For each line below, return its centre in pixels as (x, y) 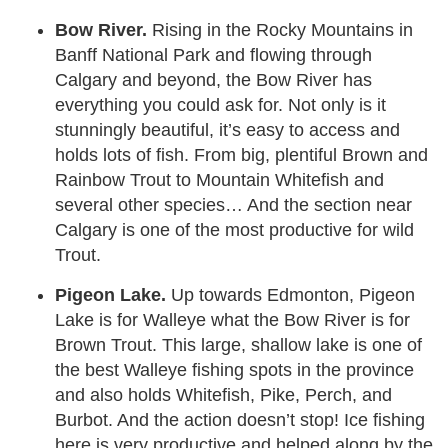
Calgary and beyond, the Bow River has (213, 80)
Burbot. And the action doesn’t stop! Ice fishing (240, 420)
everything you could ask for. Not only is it (220, 105)
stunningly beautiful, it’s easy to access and (227, 130)
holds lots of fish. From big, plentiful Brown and (241, 155)
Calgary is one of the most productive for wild (234, 230)
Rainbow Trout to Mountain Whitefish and (219, 180)
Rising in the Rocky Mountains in (282, 30)
